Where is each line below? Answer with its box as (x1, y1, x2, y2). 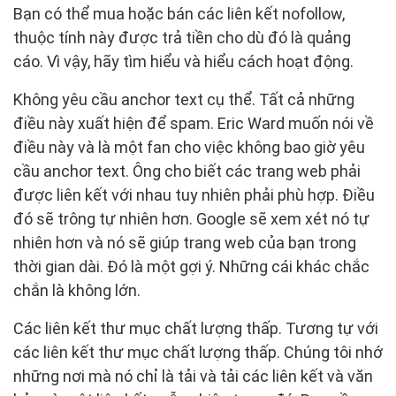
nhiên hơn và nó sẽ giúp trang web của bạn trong (13, 233, 356, 253)
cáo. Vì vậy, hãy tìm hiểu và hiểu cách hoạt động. (13, 52, 354, 72)
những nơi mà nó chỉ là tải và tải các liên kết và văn (13, 367, 373, 386)
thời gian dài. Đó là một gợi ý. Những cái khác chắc (13, 257, 369, 277)
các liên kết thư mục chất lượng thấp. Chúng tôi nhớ (13, 343, 383, 362)
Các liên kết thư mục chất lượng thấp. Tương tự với (13, 319, 378, 339)
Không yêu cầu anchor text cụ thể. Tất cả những (13, 90, 354, 110)
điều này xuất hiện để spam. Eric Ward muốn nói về (13, 114, 374, 133)
